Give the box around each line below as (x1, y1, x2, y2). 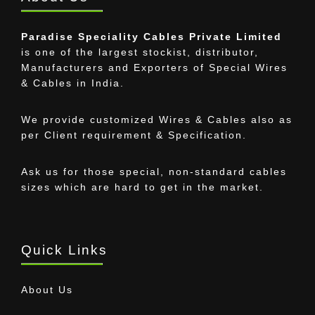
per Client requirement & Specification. (21, 129, 247, 141)
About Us (21, 284, 73, 296)
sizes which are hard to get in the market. (21, 181, 264, 193)
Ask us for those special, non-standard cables (21, 166, 287, 178)
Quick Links (21, 243, 108, 258)
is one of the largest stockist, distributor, (21, 46, 259, 58)
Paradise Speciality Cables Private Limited (21, 31, 282, 43)
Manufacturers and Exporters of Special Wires (21, 62, 288, 74)
